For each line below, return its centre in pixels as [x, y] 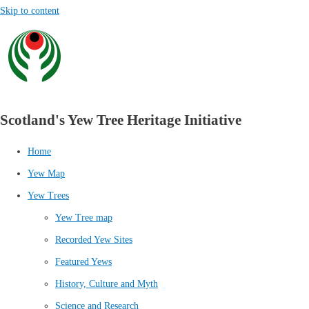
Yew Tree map [84, 218]
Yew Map [46, 174]
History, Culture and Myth [107, 284]
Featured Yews [83, 262]
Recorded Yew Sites [94, 240]
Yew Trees [48, 196]
